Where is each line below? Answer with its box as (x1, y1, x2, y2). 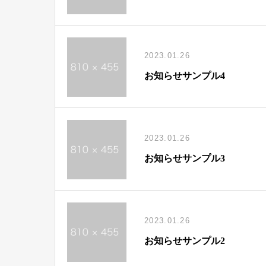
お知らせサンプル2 (144, 235, 225, 246)
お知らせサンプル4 (144, 70, 225, 81)
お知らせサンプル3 (144, 153, 225, 163)
